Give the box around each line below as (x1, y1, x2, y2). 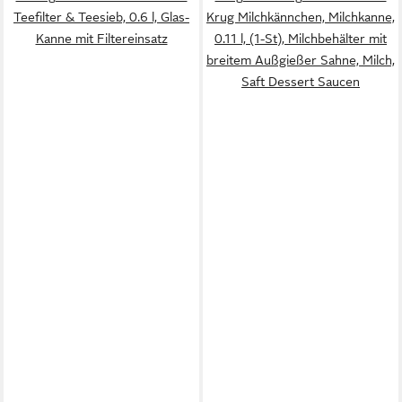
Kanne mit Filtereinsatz (35, 31, 168, 46)
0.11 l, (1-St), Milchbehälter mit (214, 31, 387, 46)
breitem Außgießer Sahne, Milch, (206, 53, 395, 67)
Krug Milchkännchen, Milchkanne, (206, 10, 395, 24)
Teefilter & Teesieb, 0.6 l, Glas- (13, 10, 189, 24)
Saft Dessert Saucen (241, 74, 360, 89)
